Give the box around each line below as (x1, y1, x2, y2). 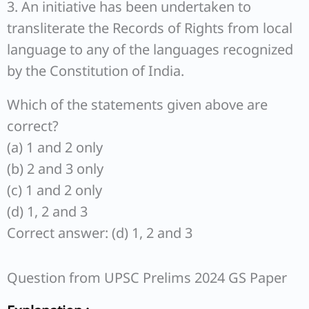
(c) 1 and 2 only (7, 181, 102, 199)
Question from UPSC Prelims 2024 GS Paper (7, 268, 287, 287)
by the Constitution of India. (7, 61, 184, 80)
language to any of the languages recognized (7, 40, 293, 59)
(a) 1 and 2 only (7, 138, 103, 157)
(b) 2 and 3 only (7, 159, 103, 178)
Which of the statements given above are (7, 95, 268, 114)
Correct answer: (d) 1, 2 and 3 (7, 223, 192, 242)
